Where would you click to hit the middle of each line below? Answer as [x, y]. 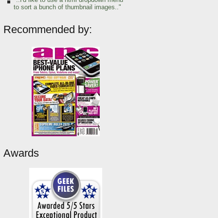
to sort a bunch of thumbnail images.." [67, 7]
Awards [21, 153]
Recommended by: [48, 29]
